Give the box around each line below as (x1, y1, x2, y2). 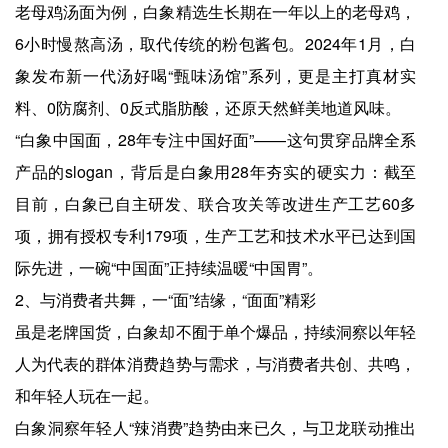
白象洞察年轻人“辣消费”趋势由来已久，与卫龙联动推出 (15, 415, 417, 439)
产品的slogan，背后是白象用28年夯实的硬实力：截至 (15, 159, 417, 183)
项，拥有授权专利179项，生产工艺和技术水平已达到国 (15, 223, 417, 247)
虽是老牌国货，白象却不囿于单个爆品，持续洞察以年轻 (15, 319, 417, 343)
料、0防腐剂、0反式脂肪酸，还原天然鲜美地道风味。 (15, 95, 401, 119)
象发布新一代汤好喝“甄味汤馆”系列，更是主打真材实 (15, 63, 417, 87)
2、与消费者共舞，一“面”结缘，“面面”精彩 (15, 287, 316, 311)
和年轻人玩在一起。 (15, 383, 159, 407)
